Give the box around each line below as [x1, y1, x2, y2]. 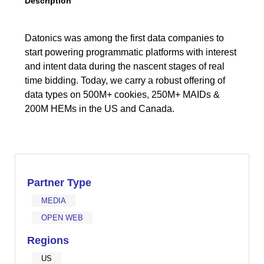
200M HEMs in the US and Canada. [24, 104, 174, 114]
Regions [27, 235, 70, 246]
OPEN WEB [41, 213, 84, 222]
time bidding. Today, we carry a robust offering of [24, 75, 225, 85]
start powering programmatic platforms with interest [24, 47, 236, 57]
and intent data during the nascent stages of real [24, 61, 225, 71]
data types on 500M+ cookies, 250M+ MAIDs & [24, 90, 220, 100]
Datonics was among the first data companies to [24, 33, 224, 43]
